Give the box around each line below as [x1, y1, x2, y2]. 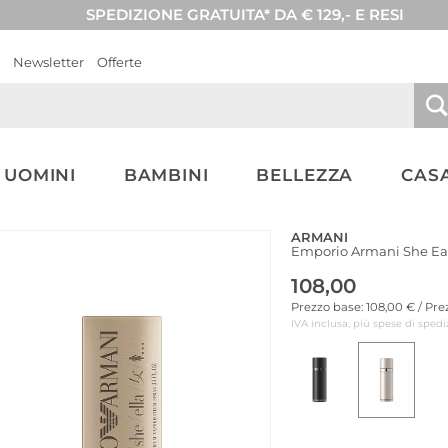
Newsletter [13, 54, 84, 70]
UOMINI [3, 165, 77, 185]
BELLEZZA [256, 165, 354, 185]
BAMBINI [123, 165, 209, 185]
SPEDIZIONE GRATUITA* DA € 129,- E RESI [85, 5, 404, 24]
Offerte [97, 54, 142, 70]
